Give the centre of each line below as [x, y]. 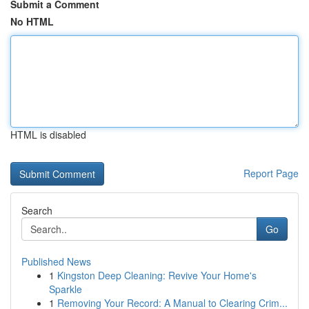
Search [37, 210]
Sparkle [66, 289]
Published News [56, 261]
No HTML [32, 21]
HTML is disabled [48, 134]
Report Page [271, 173]
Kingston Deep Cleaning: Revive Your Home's [157, 275]
